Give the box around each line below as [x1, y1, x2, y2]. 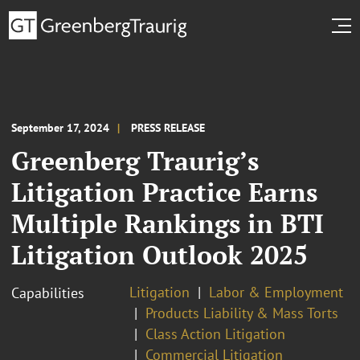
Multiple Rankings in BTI [11, 206, 324, 240]
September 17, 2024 [11, 120, 109, 135]
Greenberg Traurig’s [11, 143, 259, 178]
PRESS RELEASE [131, 120, 205, 135]
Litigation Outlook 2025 [11, 237, 308, 272]
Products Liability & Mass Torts [145, 303, 338, 322]
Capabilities [11, 283, 84, 302]
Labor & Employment [209, 282, 343, 301]
